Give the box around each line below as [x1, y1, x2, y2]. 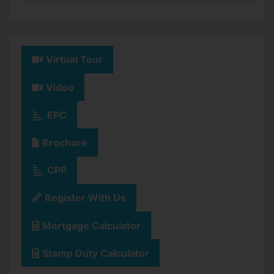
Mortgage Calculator [42, 219, 141, 232]
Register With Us [45, 191, 126, 204]
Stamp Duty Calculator [42, 246, 149, 259]
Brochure [42, 136, 87, 149]
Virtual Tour [46, 53, 103, 66]
